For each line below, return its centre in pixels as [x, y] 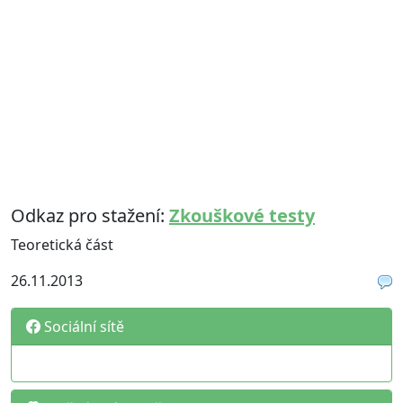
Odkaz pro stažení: [90, 215]
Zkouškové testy [242, 215]
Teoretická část [62, 245]
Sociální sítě [82, 327]
